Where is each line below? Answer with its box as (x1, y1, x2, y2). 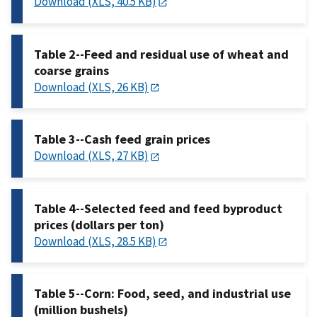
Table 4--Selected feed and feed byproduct (34, 200, 282, 217)
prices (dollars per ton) (34, 216, 164, 233)
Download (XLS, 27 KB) (34, 148, 149, 164)
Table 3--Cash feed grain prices (34, 131, 210, 148)
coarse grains (34, 62, 109, 79)
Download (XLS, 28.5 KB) (34, 233, 156, 249)
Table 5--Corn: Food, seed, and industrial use (34, 284, 291, 301)
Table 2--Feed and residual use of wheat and (34, 45, 289, 62)
